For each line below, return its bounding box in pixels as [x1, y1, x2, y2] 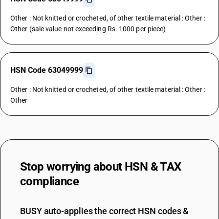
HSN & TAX [125, 160, 181, 174]
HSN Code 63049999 [10, 66, 83, 75]
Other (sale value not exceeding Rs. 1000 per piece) [10, 25, 166, 33]
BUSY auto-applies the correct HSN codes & [20, 206, 189, 216]
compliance [20, 175, 79, 188]
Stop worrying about [20, 160, 125, 174]
